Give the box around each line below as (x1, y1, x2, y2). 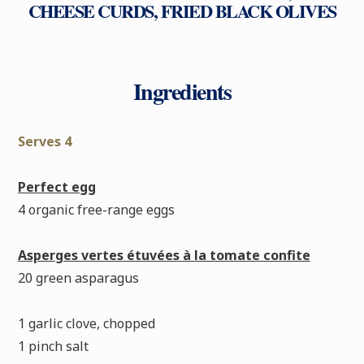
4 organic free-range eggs (17, 200, 175, 219)
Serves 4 (17, 132, 71, 150)
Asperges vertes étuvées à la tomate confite (17, 245, 310, 264)
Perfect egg (17, 177, 96, 196)
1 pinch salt (17, 336, 89, 355)
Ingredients (132, 74, 232, 108)
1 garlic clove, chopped (17, 314, 155, 332)
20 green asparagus (17, 268, 139, 287)
